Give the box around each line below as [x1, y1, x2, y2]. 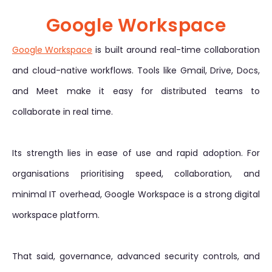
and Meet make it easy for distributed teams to [12, 85, 260, 97]
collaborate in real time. [12, 106, 113, 118]
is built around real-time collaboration [92, 44, 260, 56]
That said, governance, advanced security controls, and [12, 250, 260, 262]
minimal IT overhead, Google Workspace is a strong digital [12, 188, 260, 200]
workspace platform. [12, 209, 100, 221]
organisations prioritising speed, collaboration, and [12, 168, 260, 180]
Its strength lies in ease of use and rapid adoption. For [12, 147, 260, 159]
